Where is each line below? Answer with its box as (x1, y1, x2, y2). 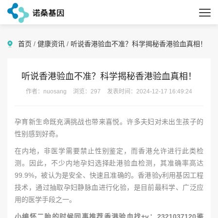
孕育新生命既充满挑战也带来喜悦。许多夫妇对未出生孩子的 (15, 118, 203, 126)
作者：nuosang (26, 88, 68, 95)
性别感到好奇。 (15, 130, 62, 138)
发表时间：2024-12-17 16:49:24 (106, 88, 192, 95)
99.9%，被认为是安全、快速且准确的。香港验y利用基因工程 (15, 171, 203, 179)
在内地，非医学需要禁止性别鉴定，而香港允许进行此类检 (15, 147, 203, 155)
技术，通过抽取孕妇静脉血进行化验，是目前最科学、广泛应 (15, 183, 203, 191)
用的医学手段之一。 (15, 196, 76, 203)
